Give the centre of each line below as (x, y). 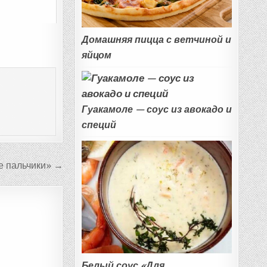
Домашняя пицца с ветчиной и (156, 40)
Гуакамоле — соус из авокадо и (156, 110)
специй (99, 125)
